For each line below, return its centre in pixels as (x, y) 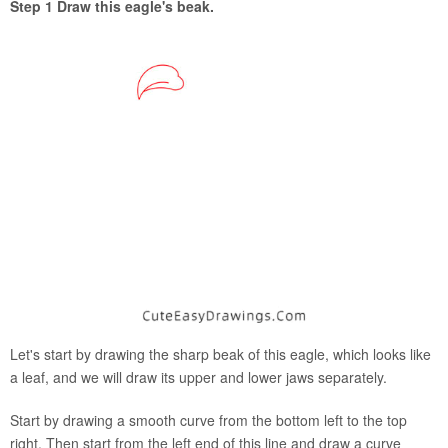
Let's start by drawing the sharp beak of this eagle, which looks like (220, 354)
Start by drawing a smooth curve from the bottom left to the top (208, 420)
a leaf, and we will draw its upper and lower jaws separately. (198, 377)
